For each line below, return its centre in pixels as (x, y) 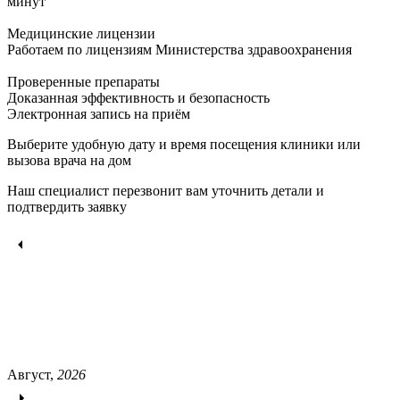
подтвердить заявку (67, 206)
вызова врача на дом (69, 160)
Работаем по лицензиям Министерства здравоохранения (179, 49)
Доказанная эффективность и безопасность (138, 97)
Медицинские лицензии (81, 33)
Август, (32, 374)
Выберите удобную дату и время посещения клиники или (184, 144)
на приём (160, 113)
